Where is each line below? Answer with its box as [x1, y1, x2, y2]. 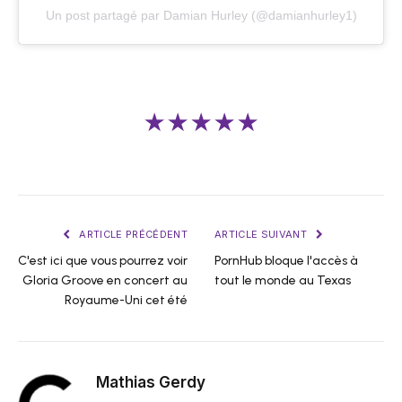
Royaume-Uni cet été [65, 292, 188, 308]
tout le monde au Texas [214, 272, 351, 288]
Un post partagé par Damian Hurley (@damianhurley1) [45, 8, 357, 23]
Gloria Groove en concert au [22, 272, 188, 288]
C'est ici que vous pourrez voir [18, 252, 188, 268]
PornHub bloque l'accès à [214, 252, 358, 268]
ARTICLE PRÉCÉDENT [76, 227, 188, 240]
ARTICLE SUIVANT [214, 227, 310, 240]
